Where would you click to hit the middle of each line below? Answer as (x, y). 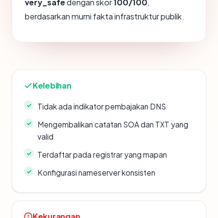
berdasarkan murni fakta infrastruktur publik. (105, 16)
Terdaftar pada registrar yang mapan (102, 154)
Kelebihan (52, 85)
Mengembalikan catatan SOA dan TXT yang (113, 124)
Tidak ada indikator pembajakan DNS (102, 106)
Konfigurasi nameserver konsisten (96, 173)
